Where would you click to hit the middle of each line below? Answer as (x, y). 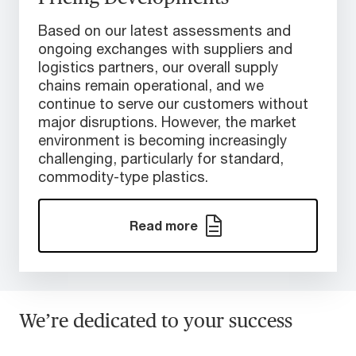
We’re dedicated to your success (156, 321)
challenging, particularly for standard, (161, 159)
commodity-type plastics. (125, 177)
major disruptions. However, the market (167, 122)
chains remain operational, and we (151, 85)
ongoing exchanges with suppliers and (165, 49)
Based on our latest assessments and (164, 31)
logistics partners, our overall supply (158, 67)
